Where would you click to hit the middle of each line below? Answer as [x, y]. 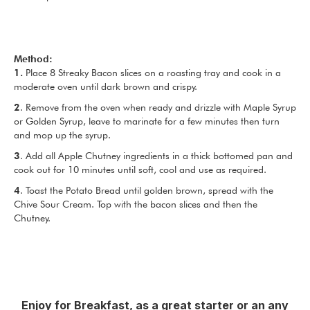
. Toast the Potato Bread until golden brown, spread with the [147, 190]
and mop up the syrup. [62, 135]
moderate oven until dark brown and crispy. [106, 86]
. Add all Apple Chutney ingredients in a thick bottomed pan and [156, 155]
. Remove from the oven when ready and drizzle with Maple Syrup [158, 107]
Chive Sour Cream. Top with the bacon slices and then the [136, 204]
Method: [33, 58]
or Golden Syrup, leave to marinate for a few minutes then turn [147, 121]
